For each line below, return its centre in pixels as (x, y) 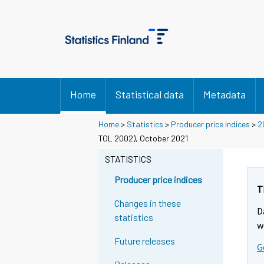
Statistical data (150, 94)
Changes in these (148, 203)
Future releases (145, 241)
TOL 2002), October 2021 (143, 138)
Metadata (225, 94)
